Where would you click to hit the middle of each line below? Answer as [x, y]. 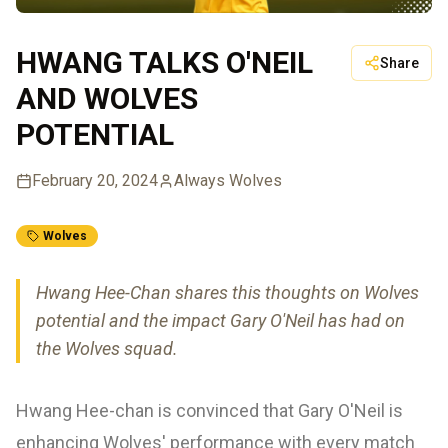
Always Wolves [228, 181]
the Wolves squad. [107, 349]
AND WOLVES [107, 99]
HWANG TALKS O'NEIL [164, 63]
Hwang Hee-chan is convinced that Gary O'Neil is [209, 411]
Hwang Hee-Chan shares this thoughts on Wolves [227, 293]
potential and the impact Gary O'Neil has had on [220, 321]
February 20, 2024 [95, 181]
